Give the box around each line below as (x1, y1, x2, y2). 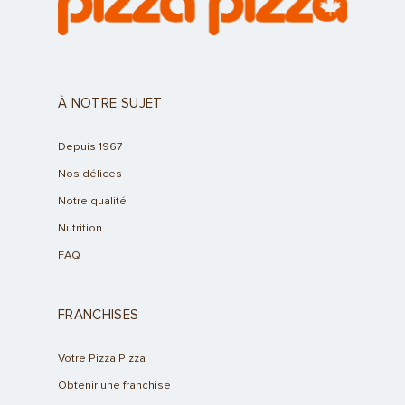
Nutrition (58, 222, 102, 235)
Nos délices (58, 168, 122, 181)
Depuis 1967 (58, 141, 122, 154)
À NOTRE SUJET (58, 97, 163, 111)
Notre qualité (58, 195, 127, 208)
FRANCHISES (58, 308, 139, 323)
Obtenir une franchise (58, 380, 171, 392)
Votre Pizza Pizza (58, 353, 146, 365)
